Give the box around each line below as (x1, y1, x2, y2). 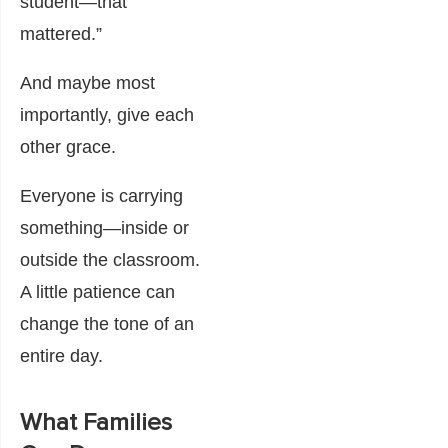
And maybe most (20, 72, 155, 93)
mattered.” (20, 23, 102, 44)
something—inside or (20, 217, 189, 238)
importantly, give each (20, 104, 194, 125)
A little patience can (20, 281, 175, 302)
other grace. (20, 136, 116, 157)
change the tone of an (20, 313, 194, 334)
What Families (20, 410, 172, 435)
